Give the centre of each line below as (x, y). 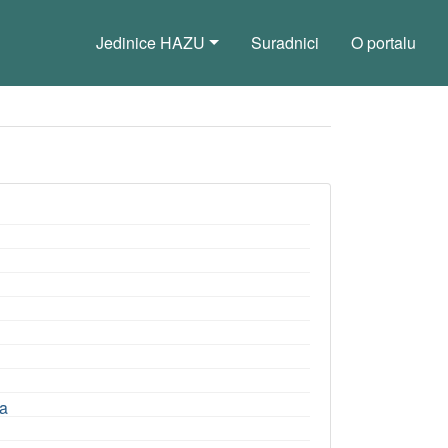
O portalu (383, 42)
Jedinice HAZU (151, 42)
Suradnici (285, 42)
